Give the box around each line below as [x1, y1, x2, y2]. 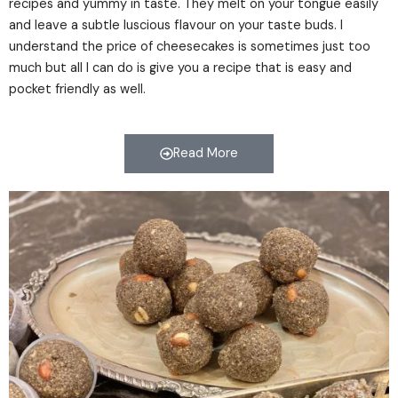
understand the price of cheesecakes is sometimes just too [9, 38, 370, 56]
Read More [172, 144, 238, 162]
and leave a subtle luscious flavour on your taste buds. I [9, 17, 343, 35]
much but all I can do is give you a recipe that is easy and [9, 60, 352, 77]
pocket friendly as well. [9, 81, 146, 99]
